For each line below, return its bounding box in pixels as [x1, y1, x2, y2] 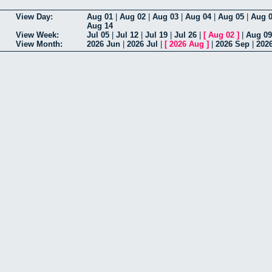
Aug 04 [185, 12, 211, 22]
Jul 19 [145, 30, 168, 40]
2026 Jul [127, 39, 158, 49]
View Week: [16, 30, 59, 40]
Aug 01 [87, 12, 113, 22]
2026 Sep [216, 39, 250, 49]
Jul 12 [116, 30, 138, 40]
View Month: [16, 39, 63, 49]
